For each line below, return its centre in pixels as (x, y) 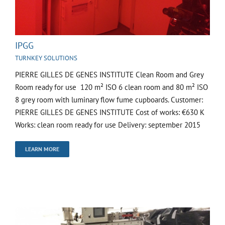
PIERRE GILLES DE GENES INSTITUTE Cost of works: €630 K (110, 113)
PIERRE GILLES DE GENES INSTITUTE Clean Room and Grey (109, 75)
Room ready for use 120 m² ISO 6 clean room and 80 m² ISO (111, 87)
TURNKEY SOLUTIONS (46, 58)
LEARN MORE (42, 149)
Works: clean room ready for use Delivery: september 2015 (108, 125)
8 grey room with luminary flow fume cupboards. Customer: (109, 100)
